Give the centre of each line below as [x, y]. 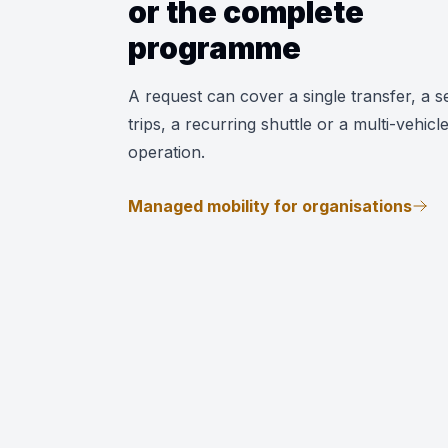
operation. [166, 152]
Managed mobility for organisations [270, 206]
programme [214, 48]
